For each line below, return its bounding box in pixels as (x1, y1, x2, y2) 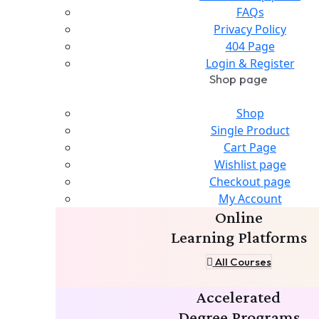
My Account (218, 190, 282, 206)
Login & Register (205, 55, 295, 71)
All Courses (214, 254, 271, 268)
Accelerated (197, 286, 281, 306)
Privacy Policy (214, 21, 286, 37)
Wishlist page (214, 156, 286, 172)
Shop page (209, 70, 268, 86)
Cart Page (224, 139, 276, 155)
